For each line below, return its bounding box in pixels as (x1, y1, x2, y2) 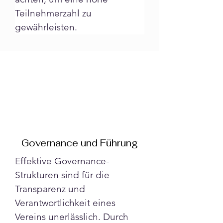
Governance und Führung (21, 136, 138, 149)
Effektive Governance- (15, 155, 109, 167)
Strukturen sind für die (15, 169, 112, 181)
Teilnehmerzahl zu (15, 7, 94, 19)
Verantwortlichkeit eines (15, 197, 118, 209)
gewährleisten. (15, 21, 77, 33)
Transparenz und (15, 183, 88, 195)
